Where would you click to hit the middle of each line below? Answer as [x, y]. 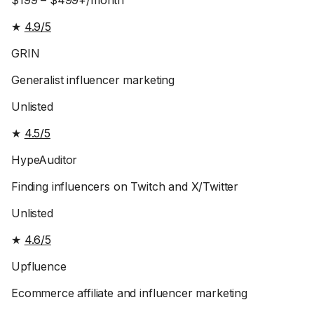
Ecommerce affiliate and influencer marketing [129, 293]
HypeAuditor [45, 160]
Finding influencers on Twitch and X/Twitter [125, 186]
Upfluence [39, 266]
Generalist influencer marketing [93, 80]
